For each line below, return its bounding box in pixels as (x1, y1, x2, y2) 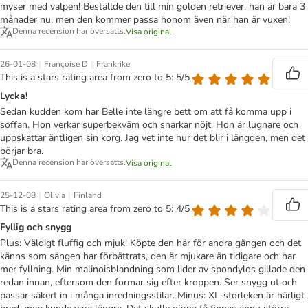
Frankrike (96, 58, 130, 70)
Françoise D (44, 58, 88, 70)
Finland (74, 190, 102, 201)
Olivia (44, 190, 65, 201)
